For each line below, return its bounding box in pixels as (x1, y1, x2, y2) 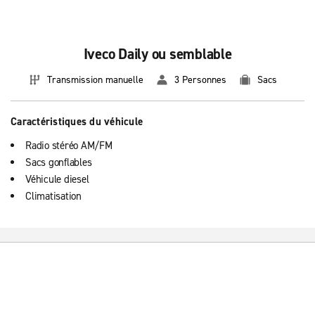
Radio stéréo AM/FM (25, 139, 112, 153)
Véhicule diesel (25, 172, 89, 186)
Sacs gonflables (25, 155, 92, 169)
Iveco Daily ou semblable (83, 44, 232, 64)
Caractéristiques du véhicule (11, 115, 143, 129)
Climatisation (25, 189, 82, 203)
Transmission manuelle (46, 73, 143, 86)
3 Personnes (174, 73, 226, 86)
